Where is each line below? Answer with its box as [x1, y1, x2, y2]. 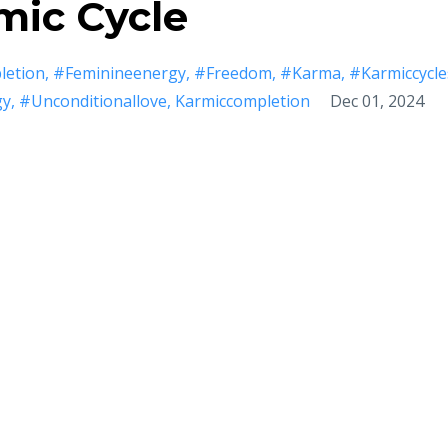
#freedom [194, 62, 272, 85]
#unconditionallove [19, 90, 167, 113]
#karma [280, 62, 341, 85]
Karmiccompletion [175, 90, 310, 113]
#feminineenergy [53, 62, 186, 85]
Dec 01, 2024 [330, 90, 424, 113]
